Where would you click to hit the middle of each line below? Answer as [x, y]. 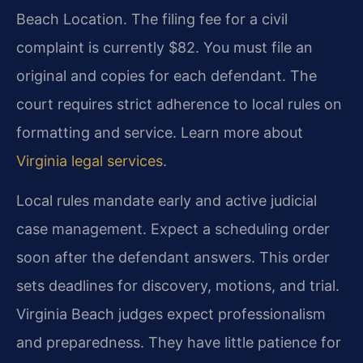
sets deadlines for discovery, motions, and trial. [178, 286]
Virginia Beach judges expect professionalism [171, 314]
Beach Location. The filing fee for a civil [152, 19]
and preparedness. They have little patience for [179, 343]
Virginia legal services [90, 161]
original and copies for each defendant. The [167, 76]
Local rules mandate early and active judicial [167, 201]
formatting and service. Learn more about [160, 133]
